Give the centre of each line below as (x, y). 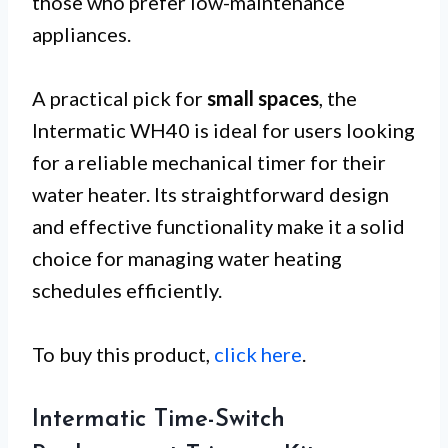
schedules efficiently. (127, 289)
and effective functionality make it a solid (218, 225)
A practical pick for (119, 97)
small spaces (263, 97)
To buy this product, (123, 353)
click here (258, 353)
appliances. (81, 33)
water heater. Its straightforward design (210, 193)
